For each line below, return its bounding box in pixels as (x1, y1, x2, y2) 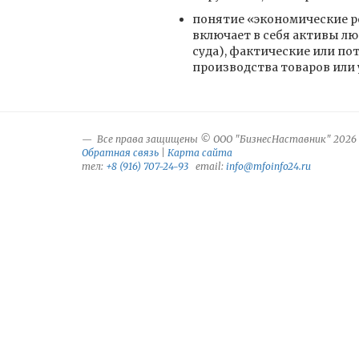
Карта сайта (167, 147, 232, 159)
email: (188, 160, 226, 172)
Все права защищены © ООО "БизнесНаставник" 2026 (95, 133, 357, 145)
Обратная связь (82, 147, 159, 159)
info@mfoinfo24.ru (226, 160, 311, 172)
